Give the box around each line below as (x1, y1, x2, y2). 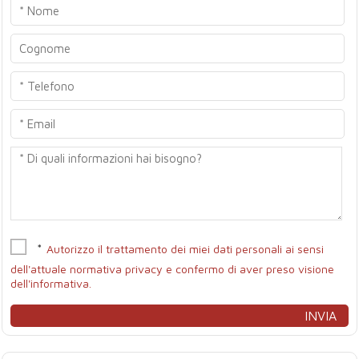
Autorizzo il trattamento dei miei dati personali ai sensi (46, 241, 325, 256)
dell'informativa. (10, 276, 92, 290)
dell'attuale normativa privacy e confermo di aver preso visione (10, 262, 335, 276)
